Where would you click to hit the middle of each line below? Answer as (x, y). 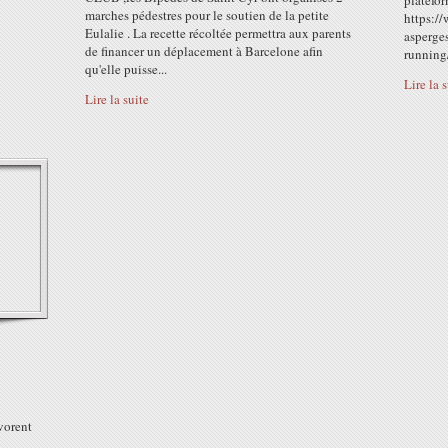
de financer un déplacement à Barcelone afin (204, 51)
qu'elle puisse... (126, 69)
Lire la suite (117, 99)
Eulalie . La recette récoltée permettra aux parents (218, 33)
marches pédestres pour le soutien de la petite (207, 15)
